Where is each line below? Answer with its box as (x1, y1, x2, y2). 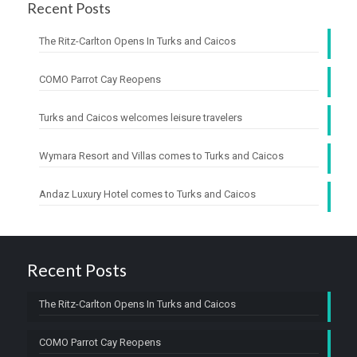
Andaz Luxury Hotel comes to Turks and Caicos (38, 188, 256, 201)
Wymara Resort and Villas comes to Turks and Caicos (38, 150, 284, 163)
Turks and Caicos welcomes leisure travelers (38, 112, 242, 124)
